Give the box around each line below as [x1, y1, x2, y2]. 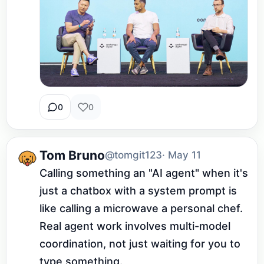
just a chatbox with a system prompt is [39, 184, 237, 197]
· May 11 [162, 149, 201, 161]
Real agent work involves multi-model [39, 220, 230, 233]
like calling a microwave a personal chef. [39, 202, 243, 215]
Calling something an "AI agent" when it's [39, 167, 248, 180]
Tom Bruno [39, 147, 105, 163]
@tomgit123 [105, 149, 162, 161]
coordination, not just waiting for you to [39, 237, 240, 250]
